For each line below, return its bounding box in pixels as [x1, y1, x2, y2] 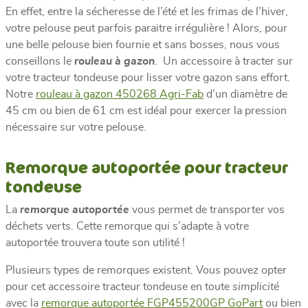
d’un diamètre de [203, 88, 287, 100]
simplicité [232, 280, 279, 292]
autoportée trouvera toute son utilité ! [5, 236, 185, 248]
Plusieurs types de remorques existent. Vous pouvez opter [5, 264, 287, 276]
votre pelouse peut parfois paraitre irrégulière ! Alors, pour [5, 22, 287, 34]
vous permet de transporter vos [129, 203, 285, 215]
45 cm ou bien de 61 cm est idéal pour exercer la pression [5, 104, 287, 116]
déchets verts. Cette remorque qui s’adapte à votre [5, 220, 249, 232]
